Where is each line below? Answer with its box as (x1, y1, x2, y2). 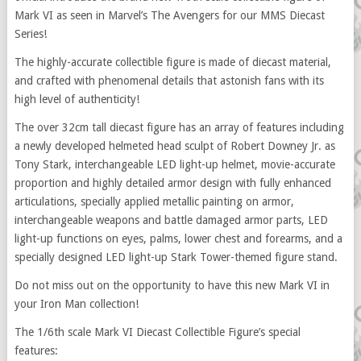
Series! (14, 27, 47, 40)
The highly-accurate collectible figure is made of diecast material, (14, 56, 331, 68)
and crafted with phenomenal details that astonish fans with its (14, 74, 324, 87)
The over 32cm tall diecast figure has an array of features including (14, 121, 344, 134)
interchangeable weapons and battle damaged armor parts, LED (14, 214, 328, 226)
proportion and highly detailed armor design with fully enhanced (14, 176, 331, 189)
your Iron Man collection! (14, 297, 139, 310)
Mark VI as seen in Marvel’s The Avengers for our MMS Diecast (14, 9, 325, 22)
